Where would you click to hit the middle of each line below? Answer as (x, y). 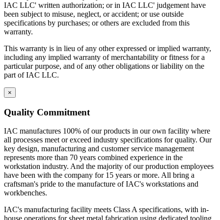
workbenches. (26, 193)
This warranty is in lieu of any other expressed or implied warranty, (108, 48)
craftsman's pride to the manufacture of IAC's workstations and (101, 184)
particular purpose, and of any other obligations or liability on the (104, 66)
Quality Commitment (47, 112)
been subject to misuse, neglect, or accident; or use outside (94, 14)
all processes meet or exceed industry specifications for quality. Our (108, 140)
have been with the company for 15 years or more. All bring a (99, 175)
